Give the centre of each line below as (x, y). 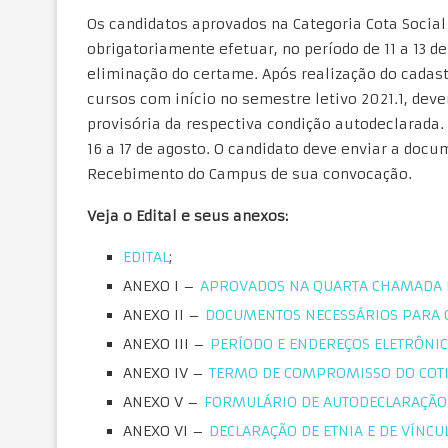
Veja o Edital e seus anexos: (187, 216)
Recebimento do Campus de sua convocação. (249, 174)
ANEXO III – (166, 344)
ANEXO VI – (166, 431)
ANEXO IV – (166, 373)
